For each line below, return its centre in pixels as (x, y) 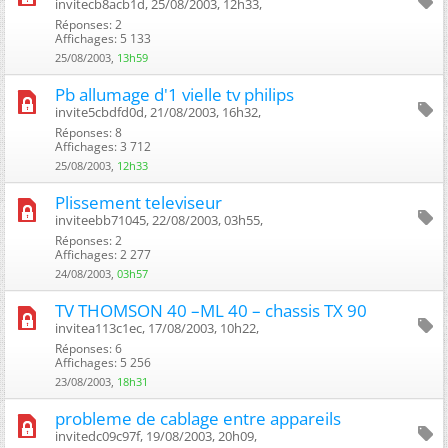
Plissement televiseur (138, 202)
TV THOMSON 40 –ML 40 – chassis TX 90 (211, 310)
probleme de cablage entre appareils (198, 418)
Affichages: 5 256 (103, 362)
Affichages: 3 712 (103, 146)
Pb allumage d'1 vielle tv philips (174, 94)
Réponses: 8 (88, 132)
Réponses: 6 (88, 348)
